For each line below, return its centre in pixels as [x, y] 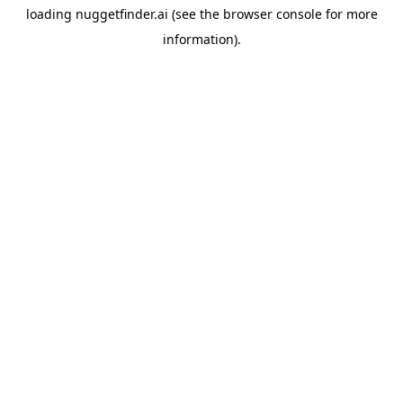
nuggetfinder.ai [121, 14]
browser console [272, 14]
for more [349, 14]
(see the [193, 14]
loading [50, 14]
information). [201, 39]
